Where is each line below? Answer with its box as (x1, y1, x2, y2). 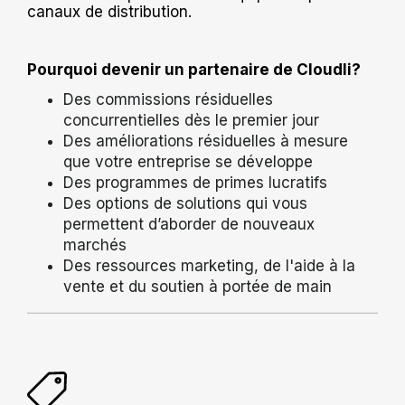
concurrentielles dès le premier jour (63, 110, 319, 129)
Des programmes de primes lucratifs (63, 173, 327, 192)
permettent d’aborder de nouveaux (63, 214, 315, 233)
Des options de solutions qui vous (63, 193, 307, 212)
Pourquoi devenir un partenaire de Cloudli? (27, 60, 361, 79)
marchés (63, 235, 127, 254)
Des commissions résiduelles (63, 89, 273, 108)
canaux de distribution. (27, 2, 192, 21)
